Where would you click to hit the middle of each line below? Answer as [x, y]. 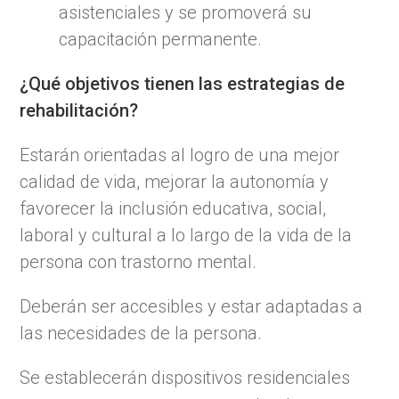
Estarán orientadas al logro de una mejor [180, 155]
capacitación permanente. [161, 39]
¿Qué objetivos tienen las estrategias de [183, 83]
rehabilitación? [79, 110]
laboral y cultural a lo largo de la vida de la [186, 235]
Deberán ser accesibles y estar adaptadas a [191, 306]
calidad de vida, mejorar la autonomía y [175, 181]
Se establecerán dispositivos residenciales [185, 377]
